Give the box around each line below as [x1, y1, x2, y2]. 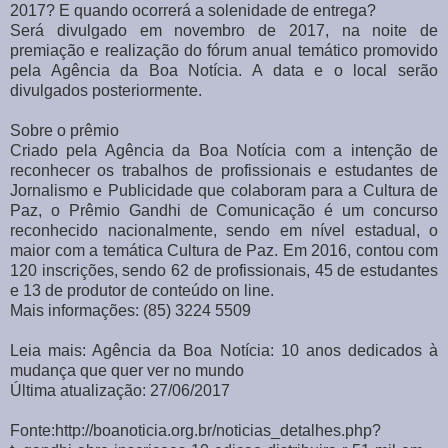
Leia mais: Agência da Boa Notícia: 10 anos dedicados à [10, 341, 438, 359]
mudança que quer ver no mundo [10, 361, 244, 379]
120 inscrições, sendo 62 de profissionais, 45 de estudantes [10, 261, 438, 279]
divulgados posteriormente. [10, 81, 202, 99]
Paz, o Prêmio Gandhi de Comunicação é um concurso [10, 201, 438, 219]
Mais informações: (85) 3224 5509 [10, 301, 251, 319]
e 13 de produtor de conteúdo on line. [10, 281, 274, 299]
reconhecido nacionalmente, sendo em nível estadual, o [10, 221, 438, 239]
